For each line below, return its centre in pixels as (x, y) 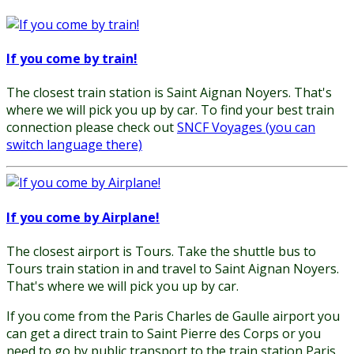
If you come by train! (72, 59)
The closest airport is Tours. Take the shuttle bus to (161, 251)
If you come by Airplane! (83, 217)
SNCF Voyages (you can (246, 128)
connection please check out (92, 128)
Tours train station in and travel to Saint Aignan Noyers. (173, 268)
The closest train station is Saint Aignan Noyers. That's (169, 93)
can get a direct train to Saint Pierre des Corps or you (164, 333)
